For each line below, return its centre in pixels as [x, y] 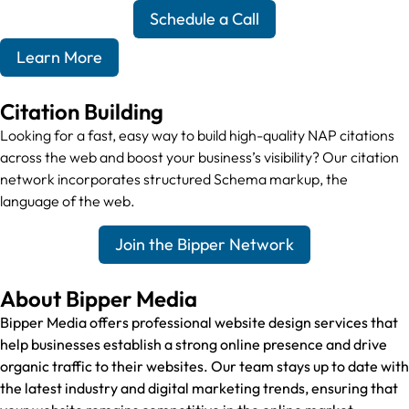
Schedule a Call [204, 19]
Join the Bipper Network [204, 245]
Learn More [59, 58]
